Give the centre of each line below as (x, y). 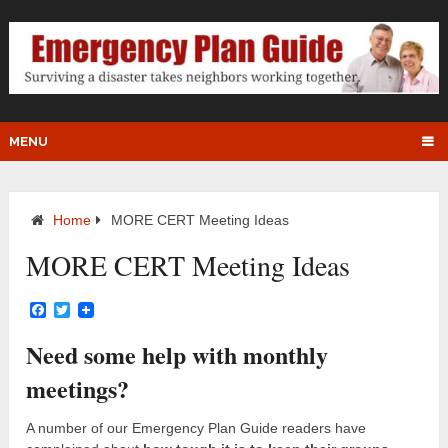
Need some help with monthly (177, 354)
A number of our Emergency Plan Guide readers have (196, 427)
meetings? (78, 388)
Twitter (94, 310)
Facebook (82, 310)
